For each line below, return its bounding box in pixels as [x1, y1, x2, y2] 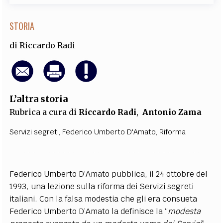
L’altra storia [9, 93, 68, 105]
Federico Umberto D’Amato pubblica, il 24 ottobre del [9, 168, 208, 179]
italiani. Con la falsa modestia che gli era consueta [9, 193, 198, 204]
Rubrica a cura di [9, 107, 79, 117]
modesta [168, 206, 201, 217]
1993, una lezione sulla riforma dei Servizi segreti [9, 181, 194, 192]
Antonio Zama [142, 107, 202, 117]
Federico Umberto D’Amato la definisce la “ [9, 206, 168, 217]
